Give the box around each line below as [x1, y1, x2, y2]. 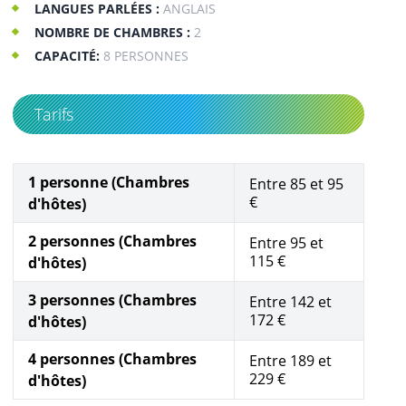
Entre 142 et [249, 291, 332, 312]
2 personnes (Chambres [28, 230, 197, 251]
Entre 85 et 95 [249, 173, 343, 194]
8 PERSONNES [100, 46, 188, 64]
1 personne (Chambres [28, 171, 189, 192]
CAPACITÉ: [34, 46, 100, 64]
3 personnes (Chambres [28, 289, 197, 310]
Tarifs [34, 102, 73, 125]
